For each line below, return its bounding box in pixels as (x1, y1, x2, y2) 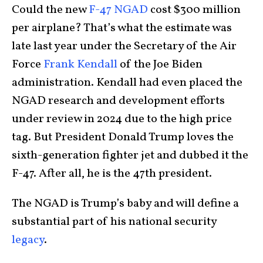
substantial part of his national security (12, 213, 217, 230)
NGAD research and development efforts (12, 92, 225, 109)
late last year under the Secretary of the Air (12, 38, 237, 55)
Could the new (12, 1, 89, 18)
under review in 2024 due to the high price (12, 110, 232, 127)
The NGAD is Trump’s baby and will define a (12, 195, 239, 212)
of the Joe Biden (117, 56, 203, 73)
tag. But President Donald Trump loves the (12, 129, 234, 146)
